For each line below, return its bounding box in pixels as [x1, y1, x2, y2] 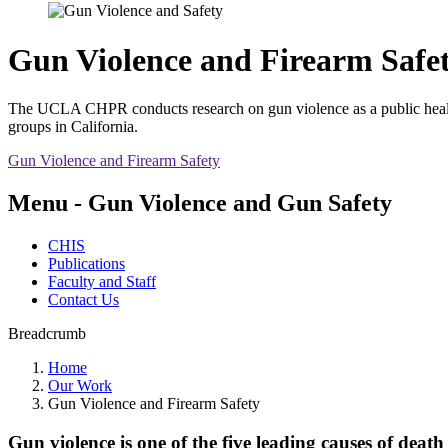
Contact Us [48, 291, 119, 308]
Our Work [48, 377, 112, 394]
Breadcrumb [8, 325, 86, 342]
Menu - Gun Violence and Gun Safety [8, 190, 392, 217]
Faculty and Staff [48, 273, 156, 290]
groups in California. [8, 118, 138, 136]
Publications [48, 255, 125, 272]
